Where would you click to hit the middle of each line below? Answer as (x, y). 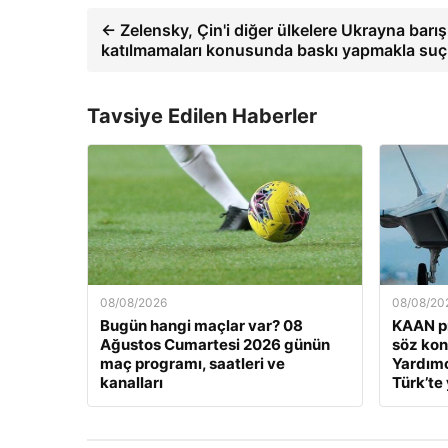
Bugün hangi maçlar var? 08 (201, 326)
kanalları (131, 383)
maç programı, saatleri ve (192, 364)
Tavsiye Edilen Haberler (202, 116)
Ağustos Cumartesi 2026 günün (215, 345)
